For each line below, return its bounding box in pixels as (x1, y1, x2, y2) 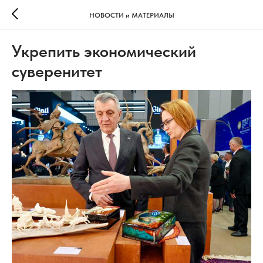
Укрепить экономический (12, 41, 196, 61)
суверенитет (12, 61, 102, 81)
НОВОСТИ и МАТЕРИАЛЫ (89, 11, 174, 19)
